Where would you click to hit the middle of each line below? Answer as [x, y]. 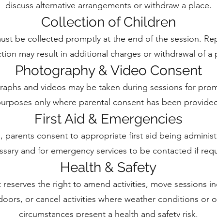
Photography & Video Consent [108, 70]
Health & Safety [108, 167]
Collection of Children [108, 22]
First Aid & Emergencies [108, 119]
